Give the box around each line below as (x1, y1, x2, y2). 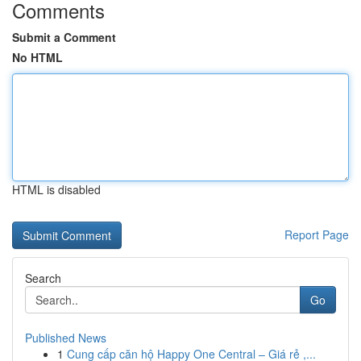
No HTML (12, 49, 63, 65)
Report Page (284, 226, 349, 243)
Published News (25, 330, 106, 346)
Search (25, 270, 61, 286)
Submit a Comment (12, 29, 116, 45)
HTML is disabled (12, 181, 101, 197)
